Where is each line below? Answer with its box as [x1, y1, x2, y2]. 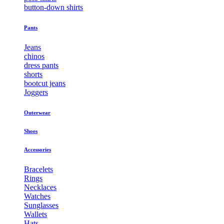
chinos [24, 52, 44, 61]
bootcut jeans [24, 79, 65, 88]
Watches [24, 192, 50, 201]
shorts [24, 70, 42, 79]
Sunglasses [24, 201, 58, 210]
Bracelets [24, 165, 53, 174]
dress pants [24, 61, 58, 70]
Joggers [24, 88, 48, 97]
